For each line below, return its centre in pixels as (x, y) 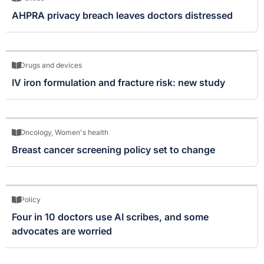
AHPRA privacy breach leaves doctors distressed (122, 15)
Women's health (82, 132)
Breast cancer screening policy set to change (113, 149)
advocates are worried (62, 231)
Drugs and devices (51, 65)
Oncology (36, 132)
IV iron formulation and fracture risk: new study (118, 82)
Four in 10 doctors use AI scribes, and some (110, 217)
